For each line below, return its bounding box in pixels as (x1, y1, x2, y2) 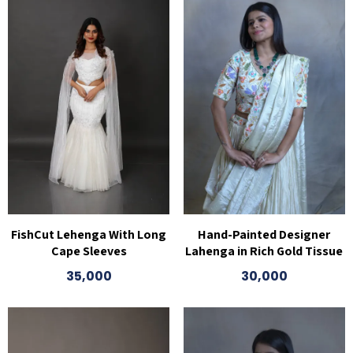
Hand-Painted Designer (198, 226, 331, 243)
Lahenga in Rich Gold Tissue (185, 243, 344, 260)
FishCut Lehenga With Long (11, 226, 167, 243)
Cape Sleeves (50, 243, 127, 260)
